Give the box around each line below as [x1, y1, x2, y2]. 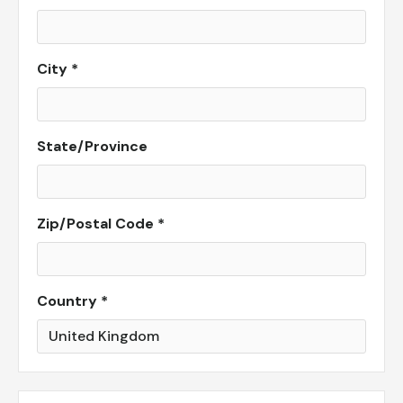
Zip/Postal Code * [37, 214, 165, 233]
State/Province [37, 137, 148, 156]
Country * [37, 291, 108, 310]
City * [37, 59, 78, 78]
